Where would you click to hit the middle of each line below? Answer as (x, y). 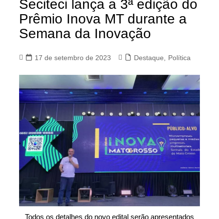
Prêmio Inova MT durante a (103, 19)
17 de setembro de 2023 (73, 57)
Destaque (149, 57)
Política (179, 57)
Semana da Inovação (85, 33)
